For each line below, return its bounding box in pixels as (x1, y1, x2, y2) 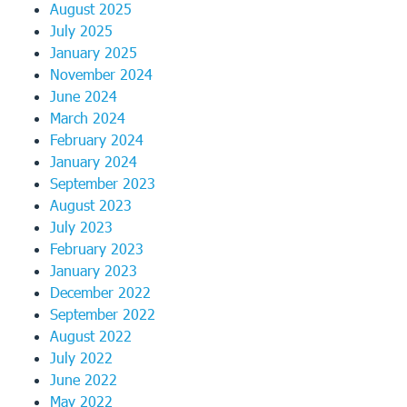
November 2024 (50, 65, 153, 83)
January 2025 (50, 44, 137, 61)
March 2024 (50, 109, 125, 126)
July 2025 (50, 22, 113, 39)
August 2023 (50, 196, 132, 213)
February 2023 (50, 240, 144, 257)
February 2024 (50, 131, 144, 148)
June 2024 (50, 87, 117, 104)
